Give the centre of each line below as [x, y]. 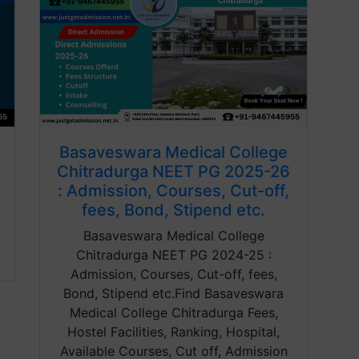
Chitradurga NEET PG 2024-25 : [173, 255]
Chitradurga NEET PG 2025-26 [173, 172]
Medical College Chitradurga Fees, [173, 313]
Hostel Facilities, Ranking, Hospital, [173, 332]
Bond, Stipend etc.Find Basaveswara [173, 294]
